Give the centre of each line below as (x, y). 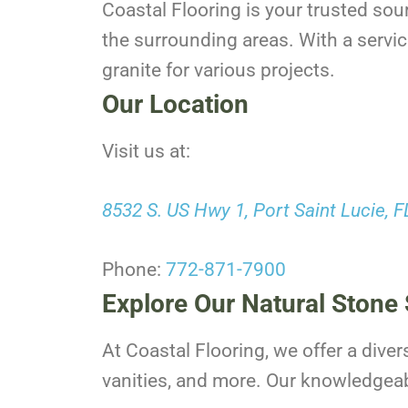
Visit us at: (146, 151)
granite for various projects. (219, 70)
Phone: (134, 269)
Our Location (175, 104)
